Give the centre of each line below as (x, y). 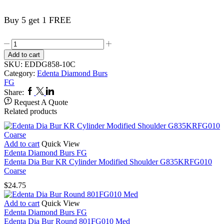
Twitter (47, 91)
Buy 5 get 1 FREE (37, 20)
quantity (24, 97)
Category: (20, 73)
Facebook (41, 91)
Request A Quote (41, 102)
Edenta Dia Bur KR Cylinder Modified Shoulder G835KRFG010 (108, 162)
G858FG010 (31, 79)
